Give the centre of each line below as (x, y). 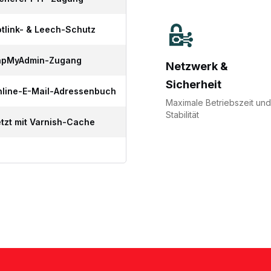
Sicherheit (194, 84)
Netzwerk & (197, 66)
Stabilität (182, 114)
